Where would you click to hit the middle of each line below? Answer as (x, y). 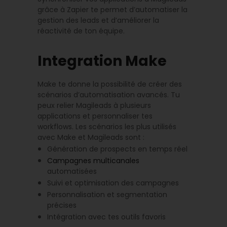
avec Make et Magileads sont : (91, 138)
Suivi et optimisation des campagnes (113, 183)
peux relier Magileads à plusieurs (94, 106)
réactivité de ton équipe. (81, 31)
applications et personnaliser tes (95, 116)
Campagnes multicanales (93, 161)
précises (62, 205)
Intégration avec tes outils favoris (107, 217)
